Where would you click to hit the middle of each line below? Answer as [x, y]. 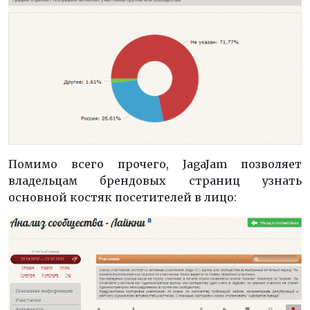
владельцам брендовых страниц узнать [155, 180]
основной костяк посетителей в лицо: [122, 197]
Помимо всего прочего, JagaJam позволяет [155, 164]
